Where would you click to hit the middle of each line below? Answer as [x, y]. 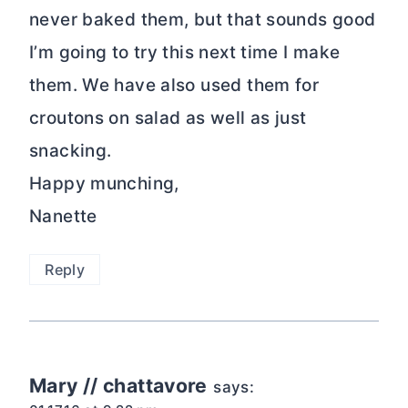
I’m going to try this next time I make [185, 52]
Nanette [63, 216]
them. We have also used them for [174, 85]
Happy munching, [104, 183]
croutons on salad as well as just [168, 117]
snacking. [71, 150]
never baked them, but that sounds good [203, 19]
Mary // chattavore [118, 386]
